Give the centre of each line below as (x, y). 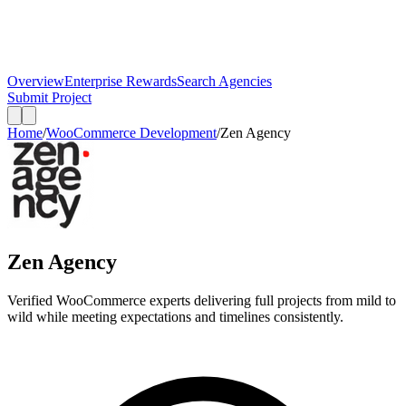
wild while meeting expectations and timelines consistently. (175, 316)
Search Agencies (224, 81)
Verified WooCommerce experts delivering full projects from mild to (202, 300)
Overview (36, 81)
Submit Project (49, 97)
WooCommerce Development (131, 133)
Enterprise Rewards (121, 81)
